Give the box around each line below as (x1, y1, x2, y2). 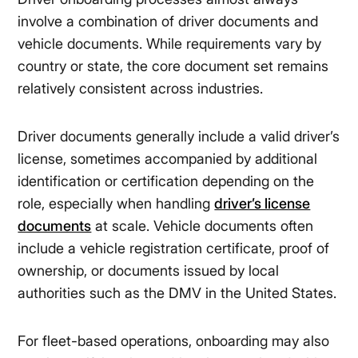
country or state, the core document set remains (18, 58, 329, 75)
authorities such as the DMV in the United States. (18, 284, 337, 302)
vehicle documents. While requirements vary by (18, 35, 322, 53)
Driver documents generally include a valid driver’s (18, 128, 340, 145)
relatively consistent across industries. (18, 80, 264, 97)
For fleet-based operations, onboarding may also (18, 332, 330, 350)
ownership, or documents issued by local (18, 262, 280, 280)
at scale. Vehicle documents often (91, 217, 314, 235)
